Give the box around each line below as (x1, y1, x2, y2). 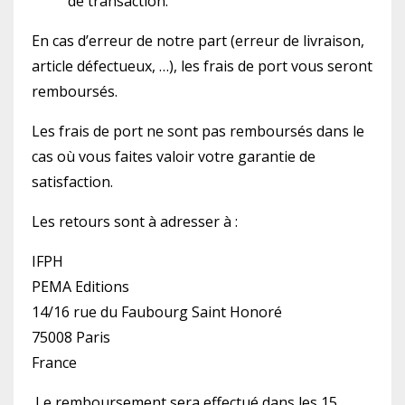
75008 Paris (32, 327, 110, 347)
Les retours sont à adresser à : (32, 212, 238, 231)
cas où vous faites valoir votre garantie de (32, 146, 316, 166)
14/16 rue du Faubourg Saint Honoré (32, 302, 282, 322)
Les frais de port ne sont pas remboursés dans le (32, 121, 364, 141)
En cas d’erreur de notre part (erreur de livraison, (32, 31, 364, 51)
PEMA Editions (32, 277, 129, 297)
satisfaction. (32, 172, 113, 192)
